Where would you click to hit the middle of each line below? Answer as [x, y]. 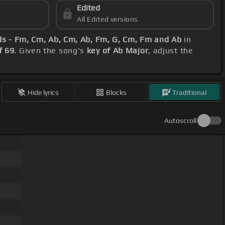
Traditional [190, 92]
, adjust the [171, 51]
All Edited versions [107, 19]
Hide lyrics [43, 92]
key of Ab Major [118, 51]
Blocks [117, 92]
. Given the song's [50, 51]
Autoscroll [180, 121]
